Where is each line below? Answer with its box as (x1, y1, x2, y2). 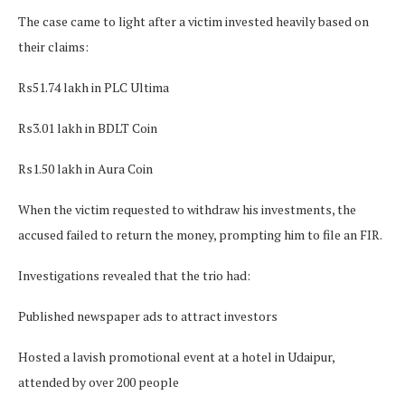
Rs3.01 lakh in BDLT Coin (18, 119, 157, 137)
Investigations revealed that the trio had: (18, 267, 250, 285)
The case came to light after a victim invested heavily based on (18, 13, 369, 31)
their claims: (18, 38, 89, 56)
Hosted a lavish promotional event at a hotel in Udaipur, (18, 348, 334, 366)
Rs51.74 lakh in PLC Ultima (18, 79, 169, 97)
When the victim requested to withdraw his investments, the (18, 201, 356, 219)
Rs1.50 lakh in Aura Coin (18, 160, 153, 178)
